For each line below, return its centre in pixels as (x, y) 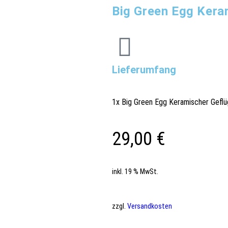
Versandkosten (150, 206)
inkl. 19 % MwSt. (135, 172)
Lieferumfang (144, 69)
